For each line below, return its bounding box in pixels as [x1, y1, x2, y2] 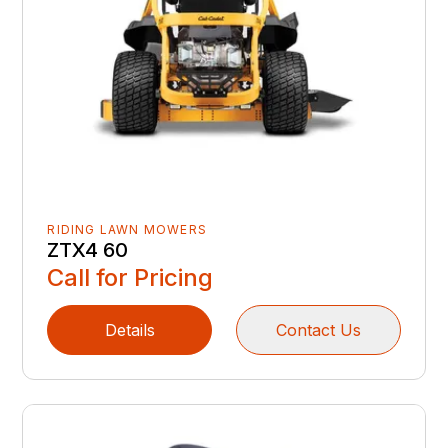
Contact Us [275, 319, 361, 340]
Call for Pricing [47, 262, 214, 292]
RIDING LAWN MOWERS [47, 221, 208, 237]
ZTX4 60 [47, 237, 129, 262]
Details [104, 319, 155, 340]
